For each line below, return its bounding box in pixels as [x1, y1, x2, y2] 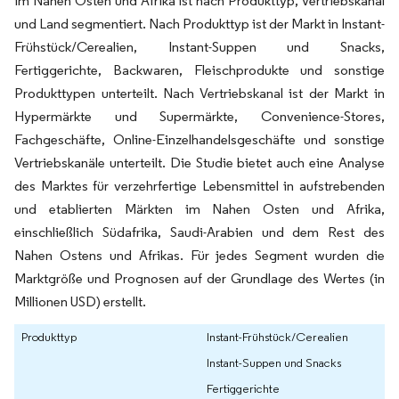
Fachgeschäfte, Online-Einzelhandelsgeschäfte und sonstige [14, 131, 385, 149]
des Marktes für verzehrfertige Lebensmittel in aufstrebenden [14, 177, 385, 195]
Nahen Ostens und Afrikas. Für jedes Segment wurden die [14, 247, 385, 265]
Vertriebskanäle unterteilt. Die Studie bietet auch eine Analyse [14, 154, 385, 172]
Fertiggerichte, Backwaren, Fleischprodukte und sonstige [14, 61, 385, 79]
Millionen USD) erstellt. [14, 293, 146, 311]
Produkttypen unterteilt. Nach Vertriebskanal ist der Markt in [14, 85, 385, 102]
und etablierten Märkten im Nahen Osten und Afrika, [14, 200, 385, 218]
